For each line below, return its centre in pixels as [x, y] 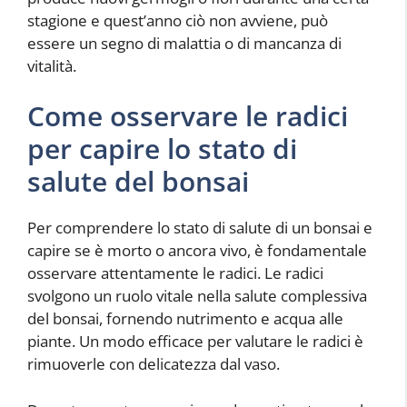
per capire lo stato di [162, 149]
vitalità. [52, 65]
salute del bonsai [138, 182]
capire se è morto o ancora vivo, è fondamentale [197, 251]
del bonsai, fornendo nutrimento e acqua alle [185, 319]
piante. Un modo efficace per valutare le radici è [195, 342]
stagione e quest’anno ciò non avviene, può [178, 20]
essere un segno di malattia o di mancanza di [184, 43]
